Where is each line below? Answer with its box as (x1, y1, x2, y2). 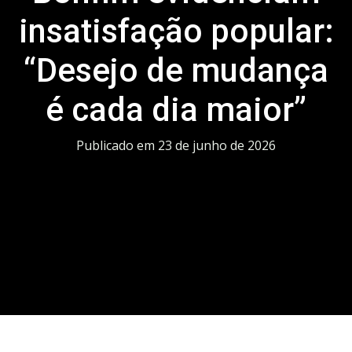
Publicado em (76, 137, 158, 154)
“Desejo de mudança (24, 51, 328, 90)
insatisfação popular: (18, 12, 334, 50)
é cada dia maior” (46, 90, 306, 129)
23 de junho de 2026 (158, 137, 276, 154)
